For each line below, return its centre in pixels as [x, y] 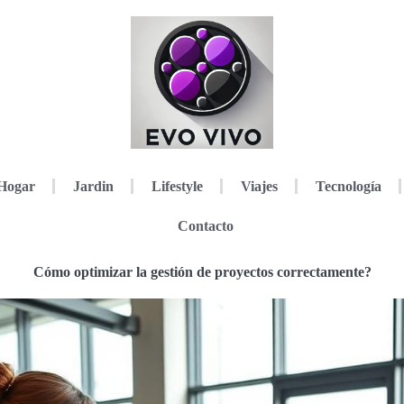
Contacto [205, 225]
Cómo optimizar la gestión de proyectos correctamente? [202, 271]
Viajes [259, 186]
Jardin [93, 186]
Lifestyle [177, 186]
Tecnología [348, 186]
